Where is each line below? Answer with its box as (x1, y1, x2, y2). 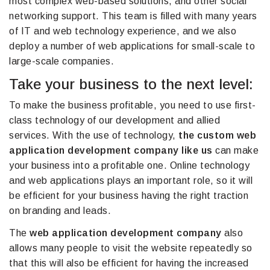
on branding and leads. (9, 206, 111, 216)
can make (212, 145, 259, 156)
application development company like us (9, 145, 213, 156)
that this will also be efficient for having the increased (9, 258, 249, 269)
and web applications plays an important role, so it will (9, 175, 253, 186)
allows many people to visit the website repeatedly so (9, 243, 253, 254)
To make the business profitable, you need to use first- (9, 100, 256, 111)
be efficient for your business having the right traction (9, 190, 248, 201)
